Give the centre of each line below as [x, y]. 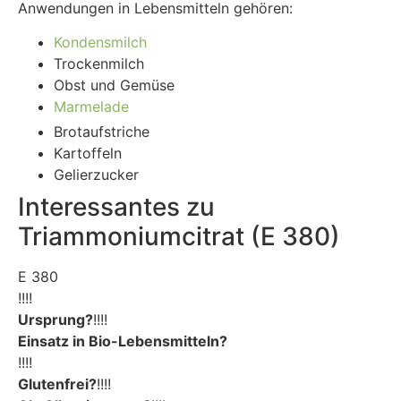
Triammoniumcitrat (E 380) [179, 237]
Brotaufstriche [102, 132]
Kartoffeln [88, 154]
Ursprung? [55, 320]
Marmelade [91, 107]
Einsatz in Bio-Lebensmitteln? [123, 341]
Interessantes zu [116, 207]
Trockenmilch [99, 64]
